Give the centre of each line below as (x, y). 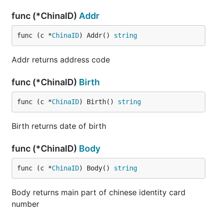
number (25, 204)
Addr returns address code (61, 59)
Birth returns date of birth (59, 126)
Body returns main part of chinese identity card (99, 192)
